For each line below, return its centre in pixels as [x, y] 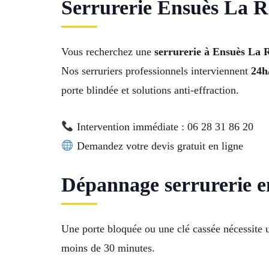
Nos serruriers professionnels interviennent [156, 71]
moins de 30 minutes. [108, 248]
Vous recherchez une [108, 52]
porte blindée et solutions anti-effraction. [150, 90]
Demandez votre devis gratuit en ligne [158, 146]
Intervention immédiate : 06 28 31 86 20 [163, 126]
